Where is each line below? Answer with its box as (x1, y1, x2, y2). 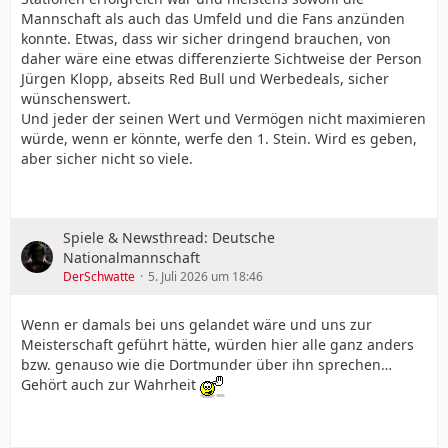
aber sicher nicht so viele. (21, 149, 193, 169)
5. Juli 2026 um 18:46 (148, 268, 263, 286)
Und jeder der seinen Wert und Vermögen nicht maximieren (21, 109, 426, 129)
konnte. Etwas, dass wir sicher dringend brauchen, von (21, 29, 391, 49)
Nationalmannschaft (63, 248, 200, 268)
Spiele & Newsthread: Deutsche (63, 228, 275, 248)
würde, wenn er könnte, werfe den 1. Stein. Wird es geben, (21, 129, 417, 149)
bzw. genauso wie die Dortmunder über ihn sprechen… (21, 355, 392, 375)
